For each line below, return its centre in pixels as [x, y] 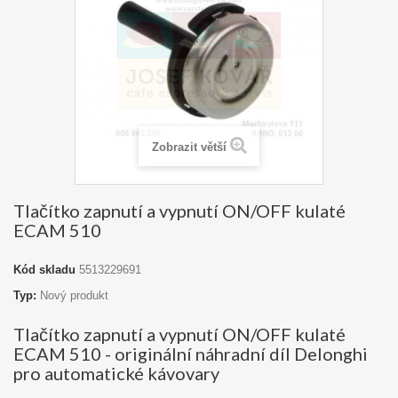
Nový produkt [74, 295]
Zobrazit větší [189, 147]
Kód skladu [44, 270]
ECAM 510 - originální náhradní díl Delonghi [191, 354]
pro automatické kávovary [116, 373]
